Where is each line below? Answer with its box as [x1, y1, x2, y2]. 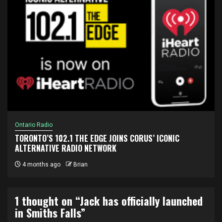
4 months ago [21, 161, 60, 168]
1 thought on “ [15, 193, 80, 209]
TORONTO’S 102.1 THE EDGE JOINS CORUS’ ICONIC [15, 132, 179, 144]
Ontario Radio [15, 121, 53, 128]
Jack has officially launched [80, 193, 203, 209]
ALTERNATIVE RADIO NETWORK [15, 142, 116, 154]
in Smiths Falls [15, 205, 81, 221]
